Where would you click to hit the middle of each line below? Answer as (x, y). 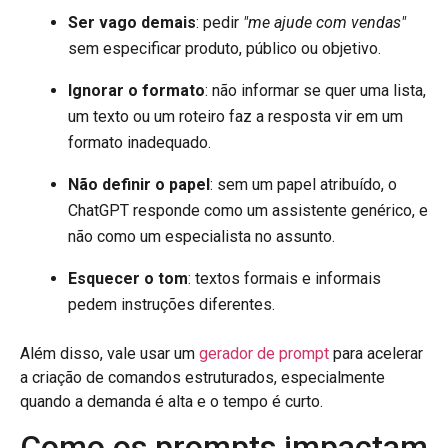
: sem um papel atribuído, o (303, 185)
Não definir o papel (139, 185)
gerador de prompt (264, 354)
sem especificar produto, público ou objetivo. (224, 49)
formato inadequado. (139, 143)
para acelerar (376, 354)
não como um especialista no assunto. (201, 237)
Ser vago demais (132, 23)
